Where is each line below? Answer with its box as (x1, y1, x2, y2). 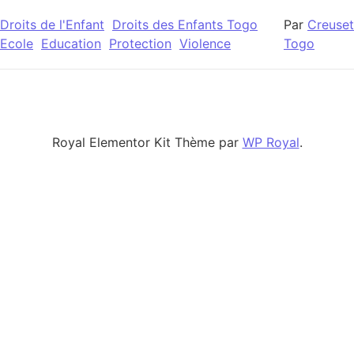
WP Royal (242, 134, 299, 150)
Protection (109, 35, 171, 51)
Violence (179, 35, 231, 51)
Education (41, 35, 101, 51)
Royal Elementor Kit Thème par (51, 134, 243, 150)
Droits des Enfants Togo (112, 16, 258, 32)
